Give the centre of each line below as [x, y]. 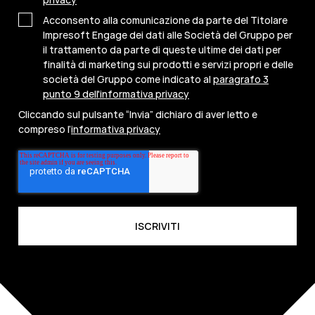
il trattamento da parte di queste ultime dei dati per [162, 50]
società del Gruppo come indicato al [128, 79]
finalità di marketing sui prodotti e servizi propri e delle [168, 65]
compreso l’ [45, 129]
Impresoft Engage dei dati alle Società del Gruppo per [168, 35]
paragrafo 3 [241, 79]
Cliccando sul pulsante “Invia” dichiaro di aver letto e [138, 115]
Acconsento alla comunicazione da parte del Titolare [165, 20]
